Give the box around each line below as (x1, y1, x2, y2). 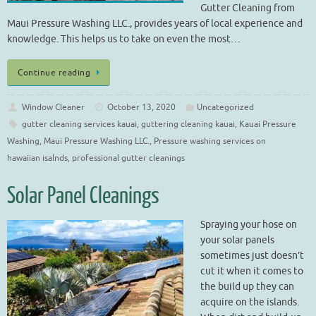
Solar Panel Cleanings (7, 183, 159, 209)
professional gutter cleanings (72, 152, 185, 164)
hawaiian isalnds (7, 152, 68, 164)
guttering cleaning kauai (140, 118, 235, 130)
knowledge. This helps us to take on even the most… (7, 33, 241, 46)
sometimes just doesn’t (200, 249, 304, 262)
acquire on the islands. (200, 296, 299, 308)
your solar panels (200, 233, 274, 246)
